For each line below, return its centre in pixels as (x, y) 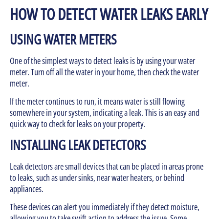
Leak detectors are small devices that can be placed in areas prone (107, 166)
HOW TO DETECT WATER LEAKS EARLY (109, 14)
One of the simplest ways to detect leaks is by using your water (102, 61)
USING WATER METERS (63, 39)
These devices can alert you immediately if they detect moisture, (105, 207)
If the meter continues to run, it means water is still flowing (97, 101)
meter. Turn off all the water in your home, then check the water (104, 72)
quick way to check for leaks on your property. (78, 124)
